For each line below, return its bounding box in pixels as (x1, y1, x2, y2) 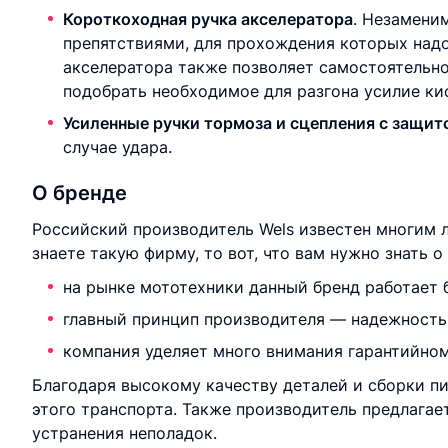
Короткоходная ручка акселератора (63, 9, 353, 29)
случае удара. (63, 137, 172, 157)
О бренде (32, 181, 127, 205)
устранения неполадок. (32, 423, 217, 443)
